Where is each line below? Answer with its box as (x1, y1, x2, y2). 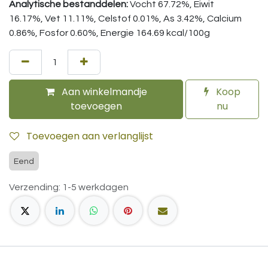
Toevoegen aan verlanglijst (26, 129, 153, 143)
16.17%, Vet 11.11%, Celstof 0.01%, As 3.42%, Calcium (9, 14, 242, 23)
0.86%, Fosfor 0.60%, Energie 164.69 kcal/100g (9, 28, 212, 38)
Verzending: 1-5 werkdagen (9, 182, 129, 192)
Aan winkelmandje (59, 85, 147, 99)
